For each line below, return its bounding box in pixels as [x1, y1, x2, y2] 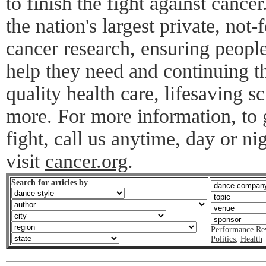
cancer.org [45, 150, 128, 172]
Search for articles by [11, 178, 88, 187]
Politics [211, 235, 236, 243]
